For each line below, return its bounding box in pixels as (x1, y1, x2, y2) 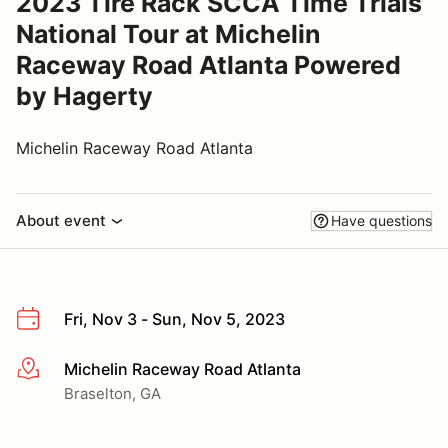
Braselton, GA (64, 383, 161, 403)
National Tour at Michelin (16, 19, 321, 49)
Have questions (331, 212, 432, 229)
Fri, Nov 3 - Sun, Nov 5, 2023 (64, 309, 285, 329)
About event (16, 211, 106, 230)
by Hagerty (16, 81, 153, 111)
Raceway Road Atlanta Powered (16, 50, 401, 80)
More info (15, 359, 88, 380)
